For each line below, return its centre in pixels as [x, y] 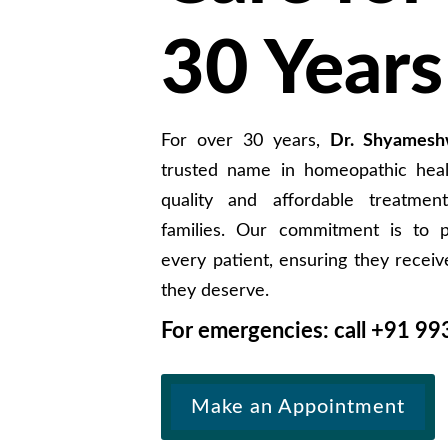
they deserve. [215, 291]
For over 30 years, [246, 141]
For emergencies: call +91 [288, 331]
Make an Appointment [298, 406]
